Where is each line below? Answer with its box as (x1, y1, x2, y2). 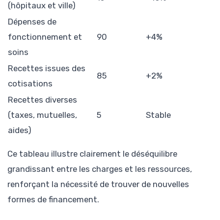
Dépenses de (8, 17, 56, 27)
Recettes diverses (8, 95, 77, 105)
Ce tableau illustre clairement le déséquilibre (7, 149, 177, 159)
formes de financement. (7, 194, 99, 205)
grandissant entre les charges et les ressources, (7, 164, 192, 174)
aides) (8, 125, 31, 136)
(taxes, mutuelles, (8, 110, 77, 120)
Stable (146, 110, 171, 120)
